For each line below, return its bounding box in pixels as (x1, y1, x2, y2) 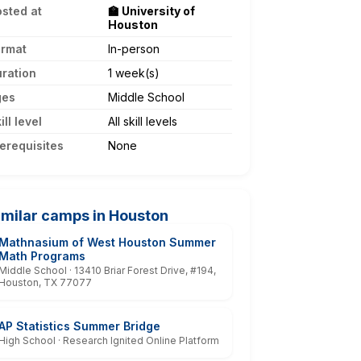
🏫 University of (108, 3, 195, 18)
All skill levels (108, 114, 177, 128)
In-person (108, 41, 160, 56)
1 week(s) (108, 65, 160, 80)
